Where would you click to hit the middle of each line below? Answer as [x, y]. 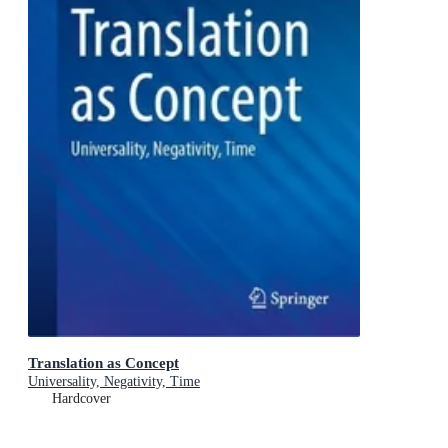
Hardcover [81, 399]
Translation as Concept [103, 363]
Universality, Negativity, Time [114, 382]
